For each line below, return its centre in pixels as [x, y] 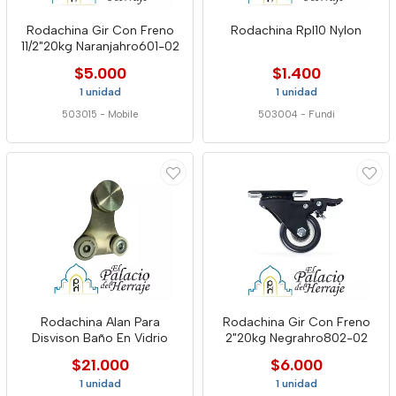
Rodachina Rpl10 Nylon [296, 30]
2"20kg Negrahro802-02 [296, 338]
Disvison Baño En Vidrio [100, 338]
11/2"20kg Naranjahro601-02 [100, 46]
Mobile [123, 114]
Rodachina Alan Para [100, 322]
